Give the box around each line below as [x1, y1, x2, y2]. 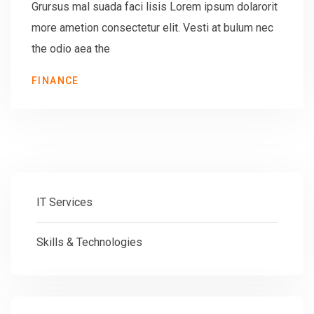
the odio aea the [32, 41, 110, 55]
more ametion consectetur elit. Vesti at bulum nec [32, 20, 273, 34]
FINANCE [32, 74, 79, 86]
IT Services [36, 195, 93, 209]
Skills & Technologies [36, 235, 142, 249]
